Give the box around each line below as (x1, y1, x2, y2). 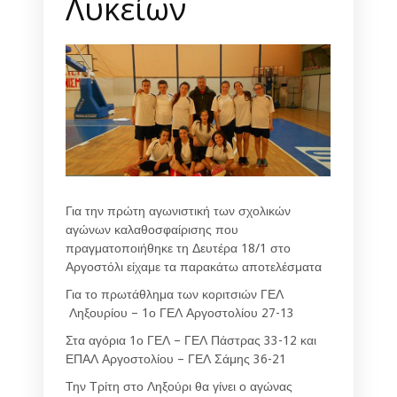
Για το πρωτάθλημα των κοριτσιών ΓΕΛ (66, 286, 284, 301)
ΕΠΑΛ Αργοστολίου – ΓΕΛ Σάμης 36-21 (66, 351, 286, 366)
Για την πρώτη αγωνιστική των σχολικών (66, 203, 291, 218)
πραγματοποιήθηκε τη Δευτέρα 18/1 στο (66, 240, 291, 255)
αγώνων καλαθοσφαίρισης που (66, 222, 238, 237)
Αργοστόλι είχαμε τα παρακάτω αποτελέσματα (66, 259, 322, 274)
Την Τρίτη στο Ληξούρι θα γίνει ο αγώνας (66, 378, 292, 393)
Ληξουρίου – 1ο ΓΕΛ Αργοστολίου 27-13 (66, 305, 294, 320)
